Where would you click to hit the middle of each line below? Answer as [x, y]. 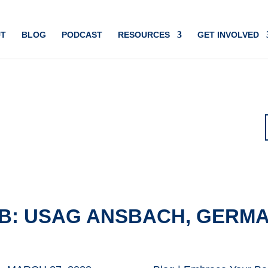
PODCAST [82, 35]
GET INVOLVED [228, 35]
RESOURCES [144, 35]
